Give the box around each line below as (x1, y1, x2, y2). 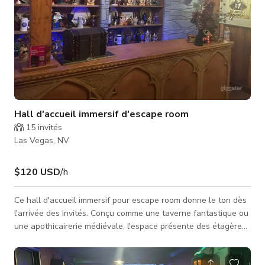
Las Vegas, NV (14, 134, 69, 146)
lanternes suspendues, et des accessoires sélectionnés (14, 246, 223, 258)
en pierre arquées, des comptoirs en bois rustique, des (14, 233, 218, 245)
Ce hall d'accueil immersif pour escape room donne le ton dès (14, 194, 247, 206)
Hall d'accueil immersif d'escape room (14, 107, 189, 121)
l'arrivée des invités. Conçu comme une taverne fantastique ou (14, 207, 248, 219)
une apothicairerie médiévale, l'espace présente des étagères (14, 220, 246, 232)
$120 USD (14, 165, 60, 179)
